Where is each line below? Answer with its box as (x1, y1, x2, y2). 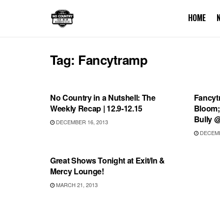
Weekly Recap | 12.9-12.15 (50, 103, 142, 114)
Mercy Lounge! (50, 165, 104, 177)
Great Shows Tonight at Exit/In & (50, 155, 165, 166)
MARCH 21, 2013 (55, 181, 98, 189)
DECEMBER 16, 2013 (55, 118, 108, 126)
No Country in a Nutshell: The (50, 92, 156, 103)
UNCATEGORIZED (58, 136, 108, 143)
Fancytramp (78, 51, 148, 69)
